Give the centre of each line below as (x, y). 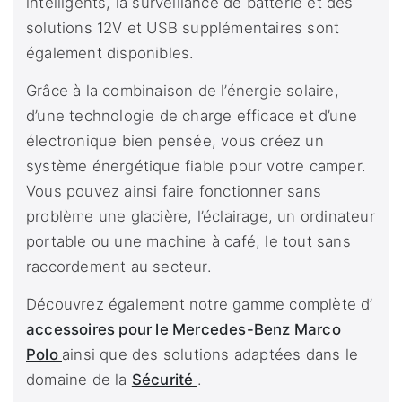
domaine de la (79, 380)
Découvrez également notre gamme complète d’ (200, 305)
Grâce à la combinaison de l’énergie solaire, (183, 91)
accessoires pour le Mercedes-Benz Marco (184, 330)
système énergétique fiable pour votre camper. (197, 166)
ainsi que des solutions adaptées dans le (210, 355)
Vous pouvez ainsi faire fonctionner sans (174, 192)
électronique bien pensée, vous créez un (175, 141)
